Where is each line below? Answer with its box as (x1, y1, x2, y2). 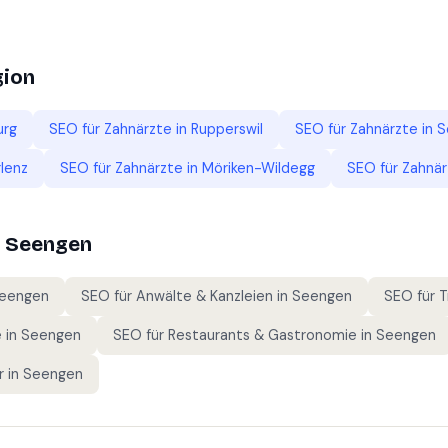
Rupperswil (191, 120, 263, 138)
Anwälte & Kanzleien (136, 287, 273, 305)
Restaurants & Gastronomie (168, 326, 357, 344)
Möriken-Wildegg (202, 159, 315, 177)
